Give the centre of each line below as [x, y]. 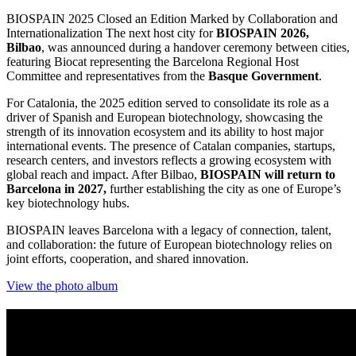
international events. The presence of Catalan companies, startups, [171, 145]
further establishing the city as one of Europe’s [224, 188]
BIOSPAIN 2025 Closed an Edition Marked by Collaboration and [172, 18]
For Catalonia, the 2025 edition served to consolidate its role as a [168, 103]
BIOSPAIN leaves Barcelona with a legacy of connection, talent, [169, 230]
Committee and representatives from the [107, 75]
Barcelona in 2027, [56, 188]
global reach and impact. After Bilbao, [103, 174]
